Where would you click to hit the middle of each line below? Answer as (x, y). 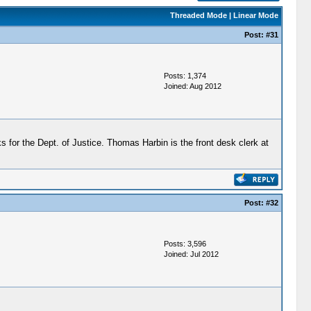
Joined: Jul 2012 (191, 254)
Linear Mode (255, 15)
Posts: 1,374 (185, 76)
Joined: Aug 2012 (192, 86)
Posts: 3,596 (185, 244)
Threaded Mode (198, 15)
